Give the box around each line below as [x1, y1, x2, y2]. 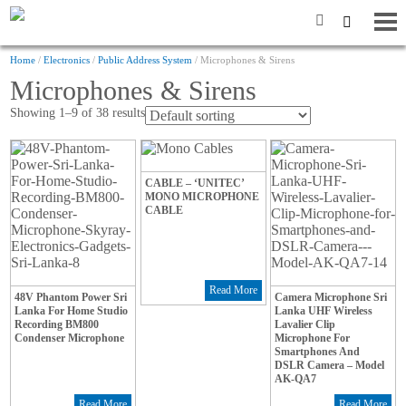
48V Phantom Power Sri [14, 291, 128, 304]
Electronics [43, 54, 91, 65]
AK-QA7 [275, 372, 317, 386]
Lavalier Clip [275, 318, 336, 332]
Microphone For [275, 332, 351, 345]
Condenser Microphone [14, 332, 125, 345]
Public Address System [98, 54, 193, 65]
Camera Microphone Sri [275, 291, 388, 304]
